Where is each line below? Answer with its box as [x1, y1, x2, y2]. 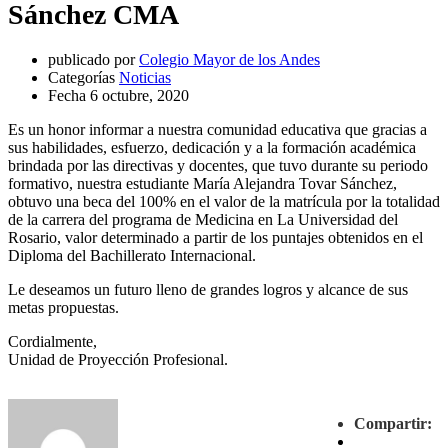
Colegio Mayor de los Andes [139, 50, 320, 68]
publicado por [48, 50, 135, 68]
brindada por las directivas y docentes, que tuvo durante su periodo [8, 156, 428, 174]
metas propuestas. [8, 298, 119, 316]
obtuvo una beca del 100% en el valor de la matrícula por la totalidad [8, 192, 440, 210]
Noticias [119, 68, 171, 86]
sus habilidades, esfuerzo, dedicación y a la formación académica [8, 138, 416, 156]
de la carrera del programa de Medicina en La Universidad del [8, 210, 398, 228]
